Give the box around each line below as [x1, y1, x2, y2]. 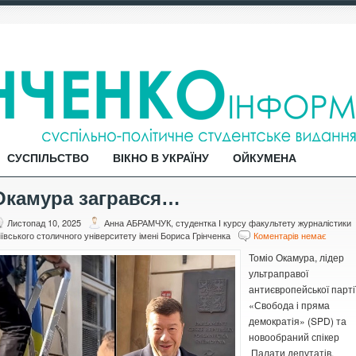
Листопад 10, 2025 [7, 216, 81, 229]
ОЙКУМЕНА [233, 152, 296, 164]
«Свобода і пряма [249, 298, 330, 311]
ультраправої [249, 266, 308, 280]
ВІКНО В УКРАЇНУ [113, 152, 209, 164]
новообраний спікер [249, 330, 339, 343]
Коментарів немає [253, 229, 327, 242]
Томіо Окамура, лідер [249, 250, 344, 264]
